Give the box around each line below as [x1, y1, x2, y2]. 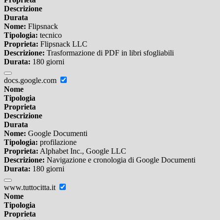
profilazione [38, 138, 77, 147]
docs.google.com [4, 76, 58, 85]
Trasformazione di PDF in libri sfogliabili [45, 49, 174, 57]
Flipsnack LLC [38, 40, 87, 49]
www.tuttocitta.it [4, 183, 57, 192]
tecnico [38, 31, 62, 40]
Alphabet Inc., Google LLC [38, 147, 126, 156]
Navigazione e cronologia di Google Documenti [45, 156, 195, 165]
